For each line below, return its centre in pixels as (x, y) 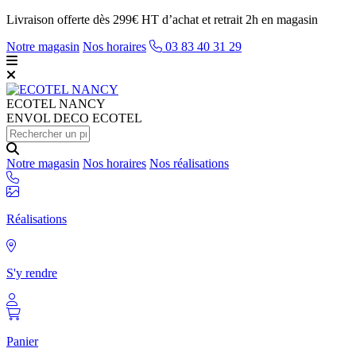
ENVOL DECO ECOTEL (74, 118)
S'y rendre (32, 273)
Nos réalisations (189, 163)
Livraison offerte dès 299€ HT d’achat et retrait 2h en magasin (162, 19)
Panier (22, 341)
